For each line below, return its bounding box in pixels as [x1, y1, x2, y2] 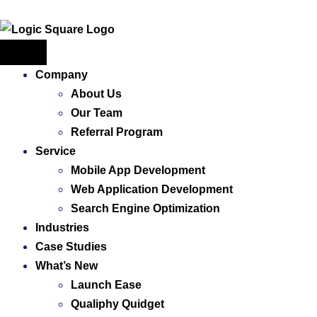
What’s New [35, 260, 98, 272]
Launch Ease [71, 279, 142, 292]
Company [35, 69, 88, 81]
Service [35, 145, 76, 158]
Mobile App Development [71, 164, 205, 177]
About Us [71, 88, 122, 100]
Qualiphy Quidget [71, 298, 164, 311]
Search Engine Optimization [71, 202, 220, 215]
